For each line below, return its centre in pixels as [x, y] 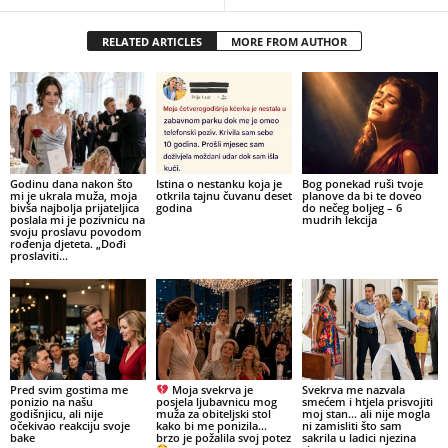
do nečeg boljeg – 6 [351, 207]
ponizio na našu [51, 402]
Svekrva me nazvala [353, 390]
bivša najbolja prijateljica [74, 207]
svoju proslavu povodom [76, 231]
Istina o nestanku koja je [218, 183]
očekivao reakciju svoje [70, 426]
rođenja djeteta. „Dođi [68, 243]
